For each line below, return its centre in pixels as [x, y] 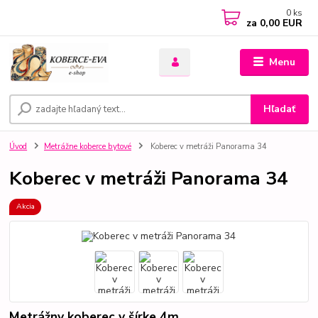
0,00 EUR [280, 23]
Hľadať [280, 109]
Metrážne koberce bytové [88, 147]
